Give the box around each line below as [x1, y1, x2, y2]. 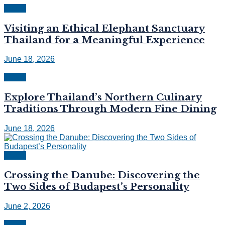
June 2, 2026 [4, 202, 50, 211]
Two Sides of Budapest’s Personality [4, 181, 189, 193]
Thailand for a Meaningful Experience [4, 34, 205, 46]
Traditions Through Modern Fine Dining [4, 102, 216, 115]
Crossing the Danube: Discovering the [4, 169, 200, 181]
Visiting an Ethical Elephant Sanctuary [4, 22, 205, 34]
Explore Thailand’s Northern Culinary [4, 91, 202, 103]
